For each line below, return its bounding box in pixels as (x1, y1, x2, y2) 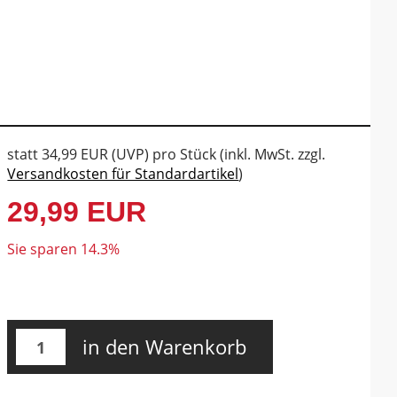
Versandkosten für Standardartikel (7, 164, 239, 183)
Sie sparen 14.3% (7, 239, 121, 259)
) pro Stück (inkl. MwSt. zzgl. (144, 144, 326, 164)
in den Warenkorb (82, 333, 247, 360)
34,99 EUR (42, 144, 109, 164)
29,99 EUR (7, 196, 147, 228)
